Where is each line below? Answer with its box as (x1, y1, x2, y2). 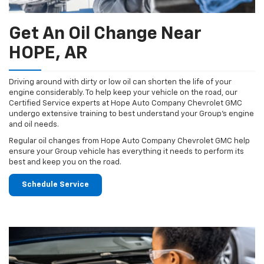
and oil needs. (9, 121, 59, 129)
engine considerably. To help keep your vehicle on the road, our (9, 89, 237, 97)
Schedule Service (22, 181, 89, 189)
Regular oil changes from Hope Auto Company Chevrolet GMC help (9, 137, 250, 146)
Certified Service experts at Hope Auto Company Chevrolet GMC (9, 100, 242, 108)
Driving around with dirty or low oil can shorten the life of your (9, 78, 232, 87)
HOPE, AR (9, 45, 88, 63)
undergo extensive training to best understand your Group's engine (9, 110, 254, 118)
